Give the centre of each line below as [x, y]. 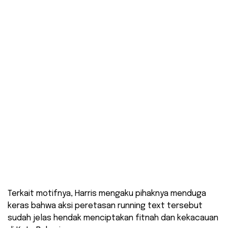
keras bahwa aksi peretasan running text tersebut [105, 206]
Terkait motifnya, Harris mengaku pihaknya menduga [107, 194]
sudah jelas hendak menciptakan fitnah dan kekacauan [113, 218]
